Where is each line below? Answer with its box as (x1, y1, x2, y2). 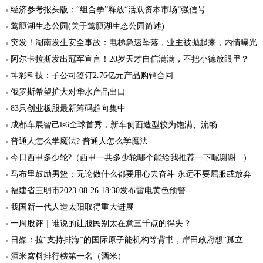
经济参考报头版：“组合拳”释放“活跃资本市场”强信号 (11, 5, 205, 15)
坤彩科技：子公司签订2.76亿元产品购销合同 (11, 70, 173, 80)
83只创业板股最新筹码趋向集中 (11, 103, 126, 113)
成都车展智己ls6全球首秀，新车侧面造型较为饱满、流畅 (11, 120, 217, 130)
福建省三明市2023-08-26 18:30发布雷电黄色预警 (11, 186, 186, 195)
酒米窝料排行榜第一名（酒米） (11, 251, 126, 261)
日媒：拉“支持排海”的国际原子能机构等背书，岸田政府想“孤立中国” (11, 235, 243, 245)
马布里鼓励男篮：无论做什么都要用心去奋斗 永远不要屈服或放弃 (11, 169, 251, 179)
